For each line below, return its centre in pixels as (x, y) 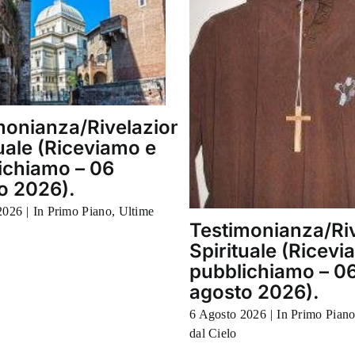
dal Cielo (213, 333)
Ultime (136, 212)
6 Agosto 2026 (227, 314)
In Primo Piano (72, 212)
